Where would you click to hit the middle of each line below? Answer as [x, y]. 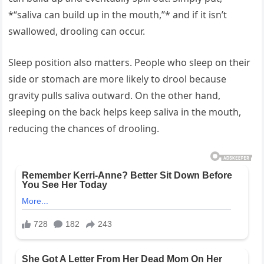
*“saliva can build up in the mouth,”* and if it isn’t [118, 15]
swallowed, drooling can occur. [77, 32]
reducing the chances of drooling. [84, 129]
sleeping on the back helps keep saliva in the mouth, [125, 112]
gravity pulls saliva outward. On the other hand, [115, 96]
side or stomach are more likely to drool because [118, 79]
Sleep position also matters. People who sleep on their [130, 63]
